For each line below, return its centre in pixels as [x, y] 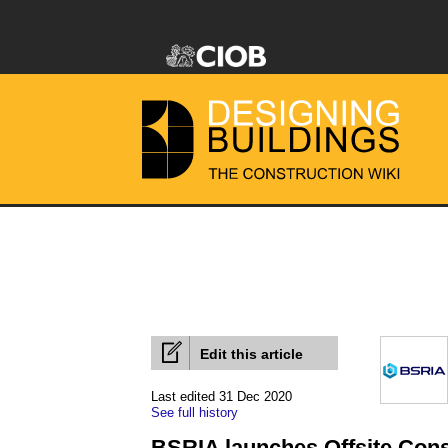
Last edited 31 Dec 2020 [221, 396]
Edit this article [251, 354]
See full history [194, 412]
